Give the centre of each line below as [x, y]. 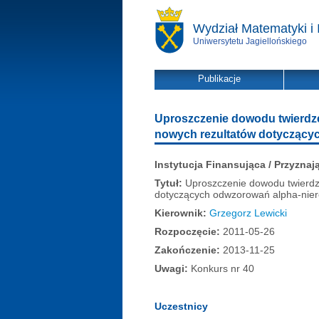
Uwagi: [171, 268]
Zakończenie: [187, 250]
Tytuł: [168, 183]
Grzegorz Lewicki [248, 213]
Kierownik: [181, 213]
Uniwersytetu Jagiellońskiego [250, 41]
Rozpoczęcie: [187, 231]
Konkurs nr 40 [221, 268]
